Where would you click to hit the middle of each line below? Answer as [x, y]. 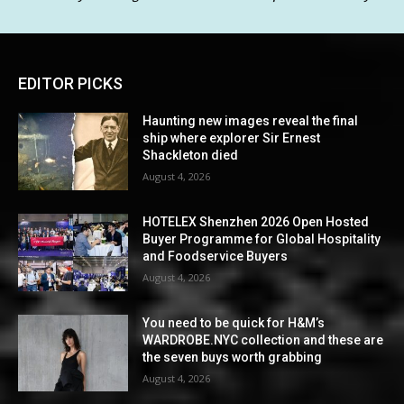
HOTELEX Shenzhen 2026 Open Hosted [256, 222]
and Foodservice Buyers [216, 257]
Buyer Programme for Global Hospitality [262, 239]
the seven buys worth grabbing [233, 357]
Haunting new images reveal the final [251, 121]
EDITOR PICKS [70, 84]
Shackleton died [191, 156]
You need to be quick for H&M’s [234, 322]
